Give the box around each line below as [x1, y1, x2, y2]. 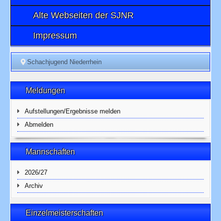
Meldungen [26, 86, 67, 95]
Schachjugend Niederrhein [27, 58, 102, 66]
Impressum [33, 31, 77, 40]
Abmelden [25, 121, 54, 128]
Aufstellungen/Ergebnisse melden [25, 108, 121, 115]
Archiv [25, 182, 43, 189]
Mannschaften [26, 147, 77, 156]
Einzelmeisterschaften [26, 209, 105, 217]
